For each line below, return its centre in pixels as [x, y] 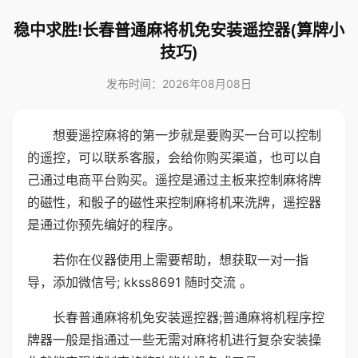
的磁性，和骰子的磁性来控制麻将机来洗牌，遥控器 [174, 202]
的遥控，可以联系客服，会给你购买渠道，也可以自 [174, 157]
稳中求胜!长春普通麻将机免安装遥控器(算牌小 [179, 30]
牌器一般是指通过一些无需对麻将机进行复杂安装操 [174, 340]
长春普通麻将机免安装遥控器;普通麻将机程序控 [189, 317]
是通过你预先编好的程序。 [104, 225]
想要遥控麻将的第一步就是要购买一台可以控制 [187, 135]
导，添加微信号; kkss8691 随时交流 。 [140, 282]
